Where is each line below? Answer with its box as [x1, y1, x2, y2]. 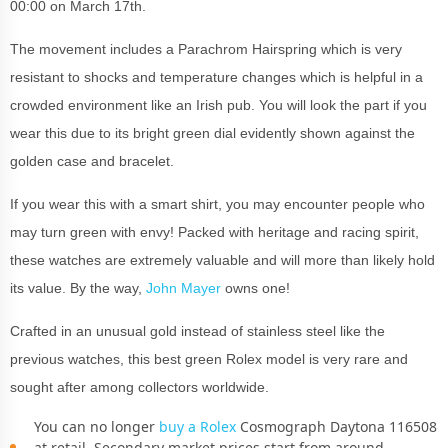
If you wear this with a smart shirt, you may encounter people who [10, 195, 425, 212]
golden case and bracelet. [10, 152, 178, 169]
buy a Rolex [159, 416, 236, 436]
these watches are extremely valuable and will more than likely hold [10, 251, 435, 268]
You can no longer [34, 416, 159, 436]
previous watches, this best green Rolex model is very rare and [10, 350, 408, 367]
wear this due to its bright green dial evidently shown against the [10, 124, 415, 141]
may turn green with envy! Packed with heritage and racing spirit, [10, 223, 419, 240]
